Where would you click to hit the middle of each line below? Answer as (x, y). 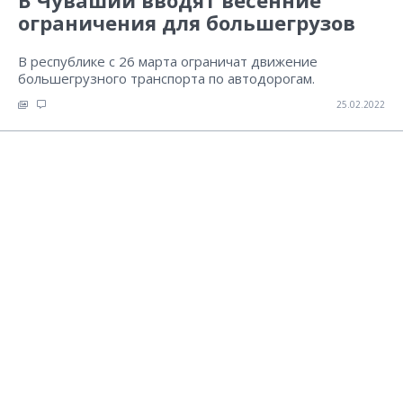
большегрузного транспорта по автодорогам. (166, 78)
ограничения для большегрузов (187, 22)
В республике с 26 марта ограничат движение (168, 61)
